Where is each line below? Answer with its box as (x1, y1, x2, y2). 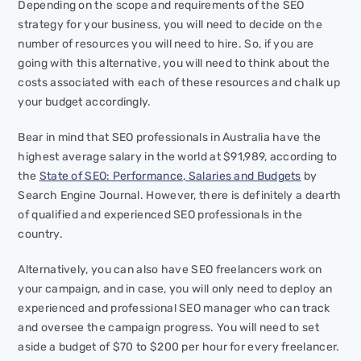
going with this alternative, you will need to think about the (18, 56, 330, 71)
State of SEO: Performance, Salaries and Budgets (39, 169, 301, 184)
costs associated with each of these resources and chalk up (18, 76, 340, 90)
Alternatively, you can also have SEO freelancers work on (18, 263, 322, 277)
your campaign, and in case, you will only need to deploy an (18, 282, 333, 297)
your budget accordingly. (18, 95, 151, 110)
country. (18, 227, 63, 242)
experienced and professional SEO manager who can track (18, 301, 330, 316)
